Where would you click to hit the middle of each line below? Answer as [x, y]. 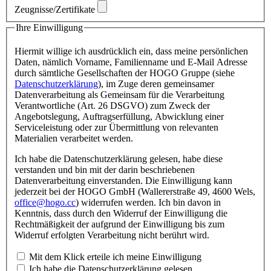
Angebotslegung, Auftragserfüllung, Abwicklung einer [119, 117]
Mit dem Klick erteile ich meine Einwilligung [115, 257]
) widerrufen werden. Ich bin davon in [148, 203]
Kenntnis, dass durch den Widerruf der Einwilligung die [121, 214]
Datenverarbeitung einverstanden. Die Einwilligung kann [123, 181]
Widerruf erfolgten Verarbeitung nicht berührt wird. [112, 235]
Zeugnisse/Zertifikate [56, 9]
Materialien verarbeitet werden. [74, 139]
